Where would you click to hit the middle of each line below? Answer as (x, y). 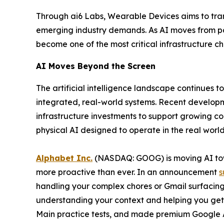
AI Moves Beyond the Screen (96, 66)
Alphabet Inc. (64, 158)
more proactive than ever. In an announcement (127, 172)
